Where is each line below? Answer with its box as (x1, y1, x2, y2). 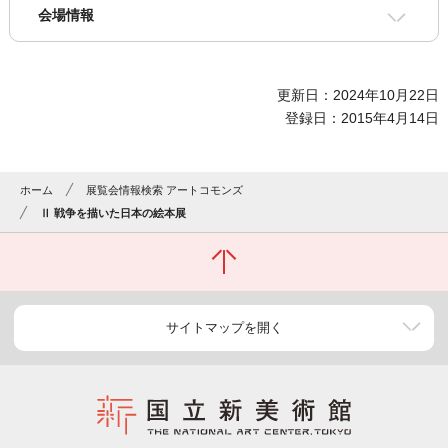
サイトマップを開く (165, 320, 283, 336)
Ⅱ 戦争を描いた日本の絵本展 (40, 207, 187, 220)
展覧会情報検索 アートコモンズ (86, 184, 244, 197)
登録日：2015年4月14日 (285, 110, 440, 127)
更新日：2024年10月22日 (277, 87, 440, 104)
